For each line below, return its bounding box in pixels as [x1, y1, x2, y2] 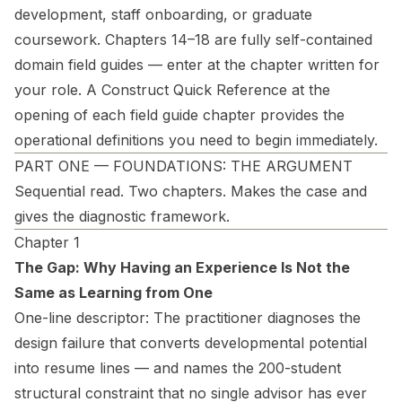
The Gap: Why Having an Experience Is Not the [14, 258, 350, 276]
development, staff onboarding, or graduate [14, 5, 312, 23]
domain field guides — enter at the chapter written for [14, 56, 380, 74]
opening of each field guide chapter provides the [14, 106, 345, 124]
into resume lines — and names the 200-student [14, 359, 341, 377]
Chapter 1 [14, 233, 80, 251]
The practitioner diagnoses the [149, 309, 361, 327]
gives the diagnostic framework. [14, 207, 230, 225]
